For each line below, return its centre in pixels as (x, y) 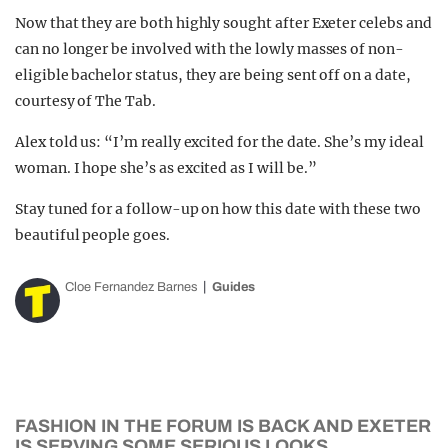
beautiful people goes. (92, 235)
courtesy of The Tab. (85, 101)
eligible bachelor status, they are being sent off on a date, (213, 75)
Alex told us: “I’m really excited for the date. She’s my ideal (219, 142)
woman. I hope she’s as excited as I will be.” (166, 168)
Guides (233, 287)
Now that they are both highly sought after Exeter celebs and (223, 23)
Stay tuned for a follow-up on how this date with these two (218, 209)
